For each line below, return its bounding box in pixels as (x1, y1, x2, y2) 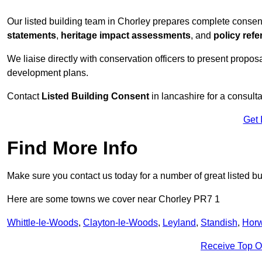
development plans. (7, 68, 88, 78)
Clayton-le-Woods (83, 218, 158, 228)
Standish (201, 218, 237, 228)
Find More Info (7, 137, 138, 159)
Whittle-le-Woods (7, 218, 78, 228)
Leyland (163, 218, 196, 228)
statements (7, 30, 56, 41)
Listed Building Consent (42, 91, 151, 102)
